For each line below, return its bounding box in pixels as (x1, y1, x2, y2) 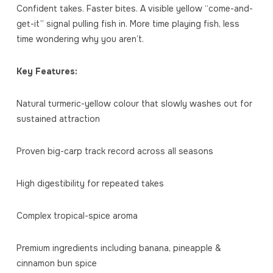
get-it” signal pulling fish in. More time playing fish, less (16, 18, 239, 30)
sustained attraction (16, 113, 100, 125)
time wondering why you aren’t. (16, 34, 144, 45)
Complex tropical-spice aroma (16, 210, 138, 222)
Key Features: (16, 66, 77, 77)
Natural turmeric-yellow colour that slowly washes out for (16, 98, 252, 110)
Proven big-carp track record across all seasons (16, 146, 213, 157)
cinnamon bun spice (16, 258, 97, 269)
